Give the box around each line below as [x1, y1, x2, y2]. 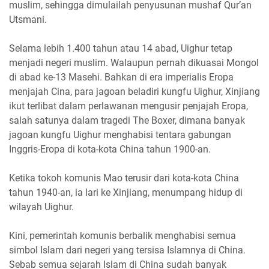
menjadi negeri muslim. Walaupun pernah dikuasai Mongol [9, 56, 259, 68]
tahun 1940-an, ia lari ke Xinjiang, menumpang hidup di [9, 186, 243, 198]
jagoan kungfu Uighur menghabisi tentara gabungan [9, 128, 231, 141]
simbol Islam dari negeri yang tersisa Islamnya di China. [9, 244, 246, 256]
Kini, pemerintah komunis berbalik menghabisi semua [9, 229, 236, 241]
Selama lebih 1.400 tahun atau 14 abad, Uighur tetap [9, 42, 232, 54]
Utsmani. [9, 13, 47, 25]
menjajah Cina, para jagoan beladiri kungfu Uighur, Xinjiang [9, 85, 260, 97]
